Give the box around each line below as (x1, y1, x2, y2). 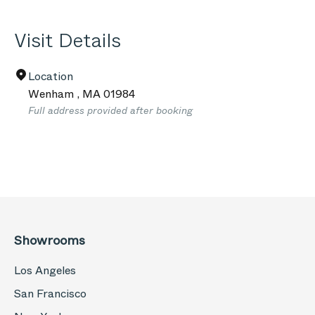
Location (28, 68, 73, 84)
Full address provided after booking (28, 103, 193, 117)
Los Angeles (14, 262, 76, 278)
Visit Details (14, 26, 121, 55)
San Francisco (14, 285, 86, 302)
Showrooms (14, 231, 85, 250)
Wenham (28, 86, 77, 102)
